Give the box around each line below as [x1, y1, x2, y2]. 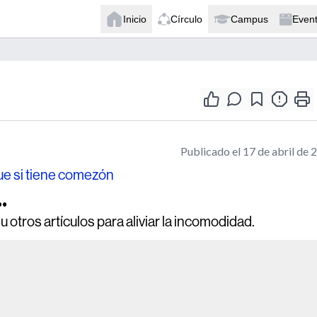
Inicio [123, 13, 146, 25]
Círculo [171, 13, 202, 25]
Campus [231, 13, 268, 25]
